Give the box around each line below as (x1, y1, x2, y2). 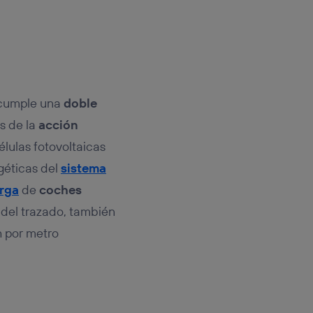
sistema (60, 159, 106, 176)
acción (38, 116, 78, 133)
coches (38, 181, 82, 198)
